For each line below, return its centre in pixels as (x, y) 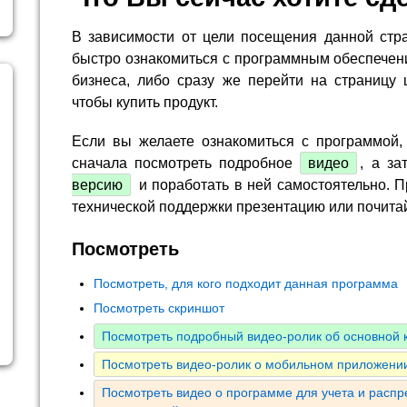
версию (97, 184)
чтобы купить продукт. (145, 102)
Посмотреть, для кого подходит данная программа (246, 284)
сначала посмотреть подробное (186, 163)
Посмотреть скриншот (159, 308)
